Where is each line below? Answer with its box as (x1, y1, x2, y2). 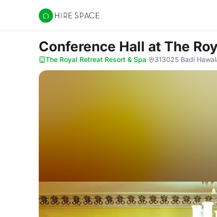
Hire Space (38, 15, 78, 25)
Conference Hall (39, 38, 148, 55)
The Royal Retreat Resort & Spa (46, 55, 146, 63)
